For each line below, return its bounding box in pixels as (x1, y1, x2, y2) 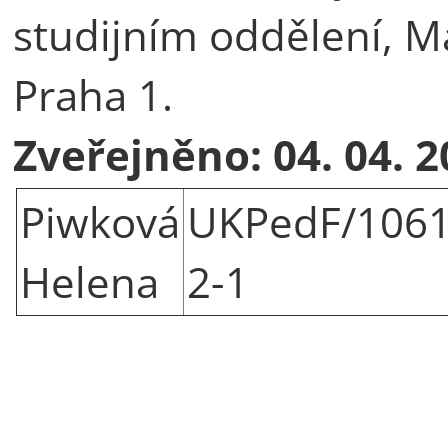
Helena (20, 252, 159, 310)
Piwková (20, 192, 180, 250)
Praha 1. (13, 65, 173, 123)
